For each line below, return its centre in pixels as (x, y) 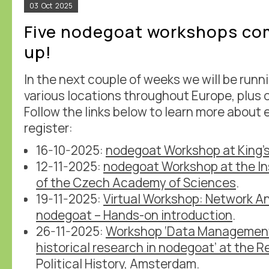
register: (48, 128)
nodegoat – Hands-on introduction (134, 215)
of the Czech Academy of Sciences (136, 182)
